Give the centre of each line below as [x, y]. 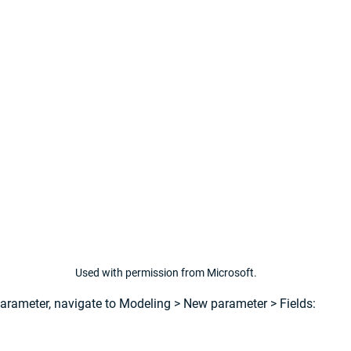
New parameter [225, 304]
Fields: [298, 304]
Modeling [145, 304]
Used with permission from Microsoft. [166, 273]
